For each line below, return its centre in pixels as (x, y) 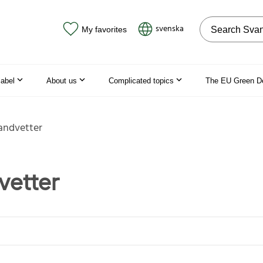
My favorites (104, 29)
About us (62, 80)
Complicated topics (141, 80)
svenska (170, 29)
